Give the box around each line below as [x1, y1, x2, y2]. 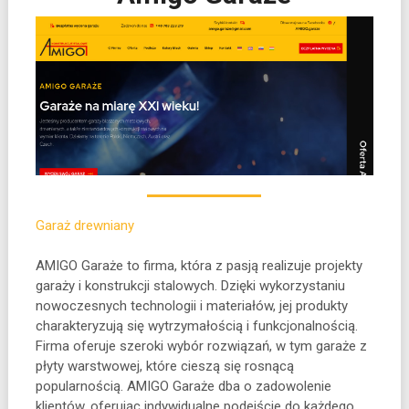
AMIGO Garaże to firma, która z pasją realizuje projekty [35, 257, 362, 274]
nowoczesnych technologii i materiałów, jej [35, 297, 292, 314]
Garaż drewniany [35, 216, 134, 234]
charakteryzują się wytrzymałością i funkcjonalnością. [35, 317, 358, 334]
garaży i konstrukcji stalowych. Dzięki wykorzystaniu [35, 277, 345, 294]
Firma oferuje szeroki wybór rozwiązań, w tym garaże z [35, 337, 367, 354]
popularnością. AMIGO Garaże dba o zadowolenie [35, 377, 331, 394]
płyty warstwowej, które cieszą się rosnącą [35, 357, 294, 374]
